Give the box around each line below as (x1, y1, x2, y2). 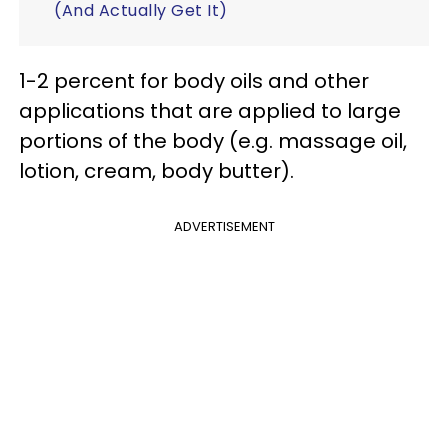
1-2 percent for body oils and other (19, 66, 369, 95)
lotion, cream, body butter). (19, 156, 294, 185)
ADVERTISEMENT (173, 216, 275, 236)
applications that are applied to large (19, 96, 401, 125)
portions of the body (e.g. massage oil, (19, 126, 407, 155)
